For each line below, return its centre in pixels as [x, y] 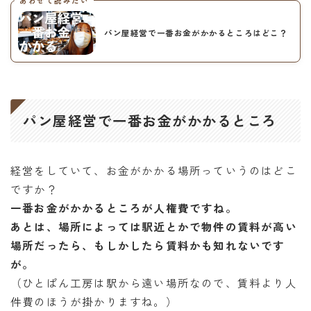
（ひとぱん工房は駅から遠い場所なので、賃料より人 [154, 283]
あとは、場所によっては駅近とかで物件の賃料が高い [154, 227]
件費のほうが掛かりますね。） [94, 302]
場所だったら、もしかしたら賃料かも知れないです [148, 245]
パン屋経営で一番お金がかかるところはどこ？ [196, 32]
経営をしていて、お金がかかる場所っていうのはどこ [154, 170]
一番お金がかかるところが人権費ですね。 [124, 208]
